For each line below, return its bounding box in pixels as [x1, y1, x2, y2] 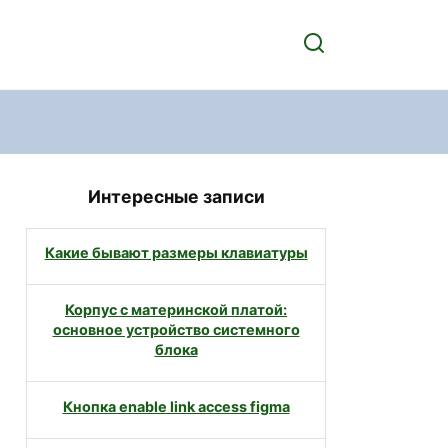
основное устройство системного [52, 321, 300, 339]
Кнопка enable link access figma [62, 398, 290, 416]
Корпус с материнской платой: [65, 301, 287, 319]
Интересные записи [87, 186, 265, 207]
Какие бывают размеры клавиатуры [44, 244, 308, 262]
